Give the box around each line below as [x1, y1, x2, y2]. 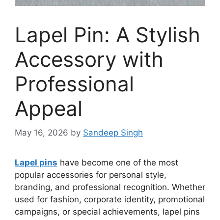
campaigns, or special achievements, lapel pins [15, 206, 200, 217]
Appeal [15, 96, 82, 121]
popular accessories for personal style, [15, 169, 166, 180]
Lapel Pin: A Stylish [15, 22, 200, 48]
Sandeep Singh [83, 127, 143, 137]
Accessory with [15, 47, 164, 72]
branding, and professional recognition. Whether [15, 182, 205, 192]
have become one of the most [57, 157, 178, 167]
